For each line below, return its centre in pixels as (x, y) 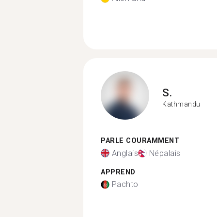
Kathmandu (181, 104)
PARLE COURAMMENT (140, 141)
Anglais (125, 153)
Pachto (125, 184)
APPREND (118, 172)
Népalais (165, 153)
